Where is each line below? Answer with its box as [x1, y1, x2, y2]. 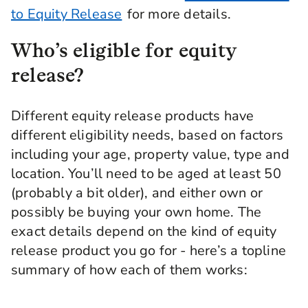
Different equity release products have [11, 107, 254, 125]
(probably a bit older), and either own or [11, 184, 263, 202]
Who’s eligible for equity [11, 38, 237, 62]
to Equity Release [11, 5, 122, 23]
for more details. [123, 5, 232, 23]
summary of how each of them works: [11, 261, 247, 279]
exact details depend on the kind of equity [11, 222, 277, 241]
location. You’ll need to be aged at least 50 [11, 164, 281, 183]
